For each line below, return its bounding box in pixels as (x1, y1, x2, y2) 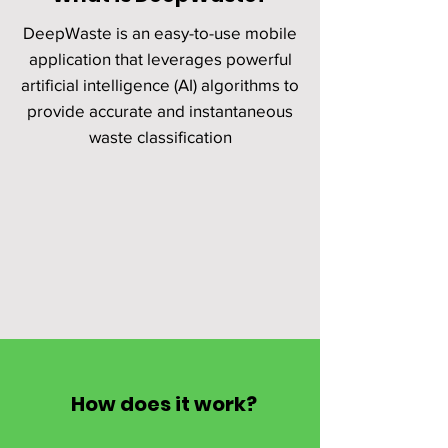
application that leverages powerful (28, 49, 292, 68)
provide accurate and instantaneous (27, 101, 293, 120)
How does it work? (71, 390, 257, 418)
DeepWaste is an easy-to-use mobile (23, 23, 297, 42)
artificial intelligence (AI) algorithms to (21, 75, 299, 94)
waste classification (88, 127, 232, 146)
